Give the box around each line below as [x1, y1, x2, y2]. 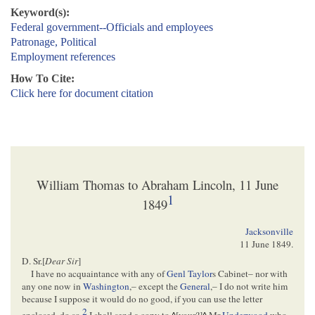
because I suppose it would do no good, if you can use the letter [22, 292, 262, 306]
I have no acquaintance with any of [31, 267, 167, 281]
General [180, 280, 210, 293]
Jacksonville [245, 224, 293, 238]
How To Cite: [11, 72, 75, 85]
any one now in [22, 280, 83, 293]
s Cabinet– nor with [212, 267, 288, 281]
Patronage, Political [11, 36, 96, 49]
